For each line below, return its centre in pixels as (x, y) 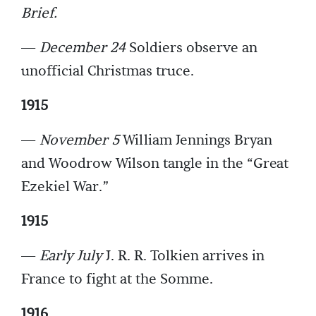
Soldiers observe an (192, 48)
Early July (71, 256)
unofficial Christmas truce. (108, 72)
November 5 (79, 141)
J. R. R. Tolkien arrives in (183, 256)
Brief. (39, 14)
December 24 (83, 48)
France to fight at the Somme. (117, 280)
